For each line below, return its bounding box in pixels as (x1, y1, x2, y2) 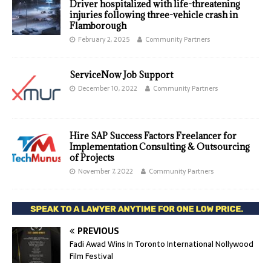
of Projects (70, 152, 114, 164)
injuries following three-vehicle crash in (70, 9, 238, 21)
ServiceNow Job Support (70, 69, 173, 81)
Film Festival (70, 250, 113, 263)
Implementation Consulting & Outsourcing (70, 141, 250, 153)
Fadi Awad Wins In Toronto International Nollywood (70, 238, 253, 251)
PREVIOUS (77, 224, 119, 238)
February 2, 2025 (78, 34, 129, 45)
